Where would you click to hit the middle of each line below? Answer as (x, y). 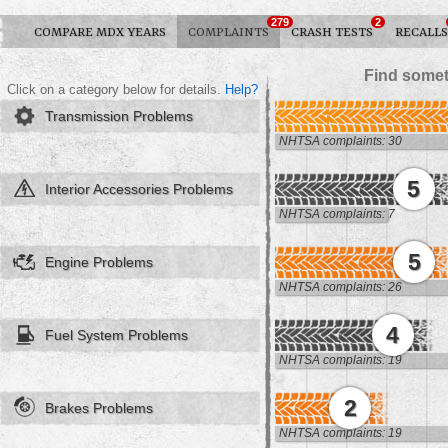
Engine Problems (99, 262)
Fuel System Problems (116, 335)
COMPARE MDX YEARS (100, 33)
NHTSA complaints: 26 (340, 287)
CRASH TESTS (332, 33)
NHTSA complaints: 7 (337, 214)
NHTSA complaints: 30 (340, 141)
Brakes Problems (99, 408)
